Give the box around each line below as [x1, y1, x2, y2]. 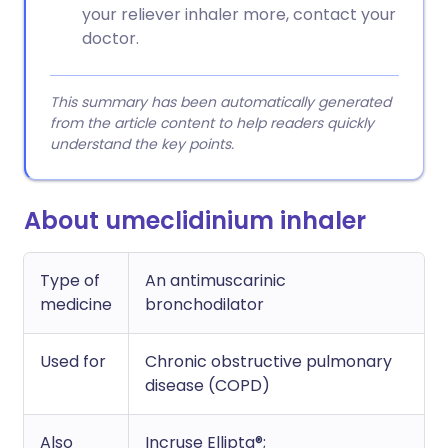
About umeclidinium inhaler [24, 204, 366, 237]
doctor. [82, 27, 139, 50]
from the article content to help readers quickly [50, 113, 374, 133]
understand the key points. [50, 134, 234, 154]
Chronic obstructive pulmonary [145, 350, 392, 373]
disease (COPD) [145, 374, 270, 397]
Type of [40, 269, 100, 292]
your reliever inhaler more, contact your [82, 3, 396, 26]
